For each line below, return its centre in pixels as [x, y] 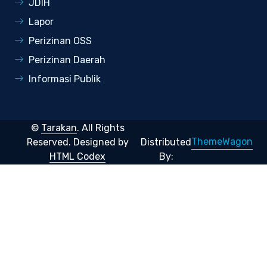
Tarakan [59, 128]
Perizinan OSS [60, 41]
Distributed [166, 142]
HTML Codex [77, 156]
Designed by [101, 142]
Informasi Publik [65, 79]
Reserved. [50, 142]
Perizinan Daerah [67, 60]
